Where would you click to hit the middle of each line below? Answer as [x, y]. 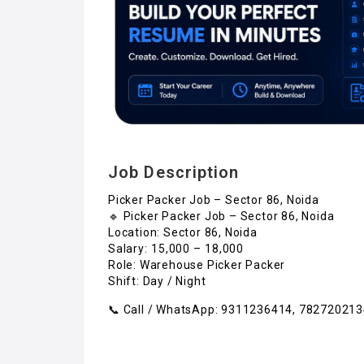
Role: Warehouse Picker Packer [197, 264]
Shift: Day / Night [157, 281]
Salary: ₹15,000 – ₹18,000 [176, 248]
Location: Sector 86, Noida [183, 232]
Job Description [174, 172]
